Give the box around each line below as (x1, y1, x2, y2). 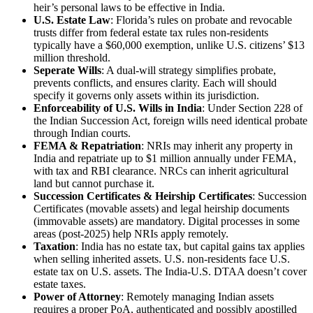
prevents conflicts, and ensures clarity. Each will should (34, 76, 277, 89)
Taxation (34, 240, 75, 252)
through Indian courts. (34, 126, 131, 139)
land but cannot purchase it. (34, 177, 154, 189)
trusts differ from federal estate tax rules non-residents (34, 26, 268, 38)
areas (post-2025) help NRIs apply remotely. (34, 227, 228, 240)
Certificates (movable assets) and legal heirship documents (34, 202, 289, 214)
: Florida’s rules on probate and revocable (110, 13, 292, 26)
